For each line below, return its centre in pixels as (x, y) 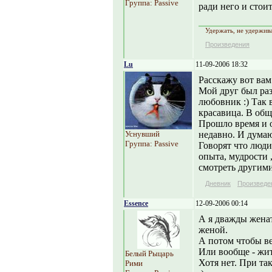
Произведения (227, 44)
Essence (136, 203)
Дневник (218, 183)
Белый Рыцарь (149, 253)
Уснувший (142, 134)
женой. (213, 230)
